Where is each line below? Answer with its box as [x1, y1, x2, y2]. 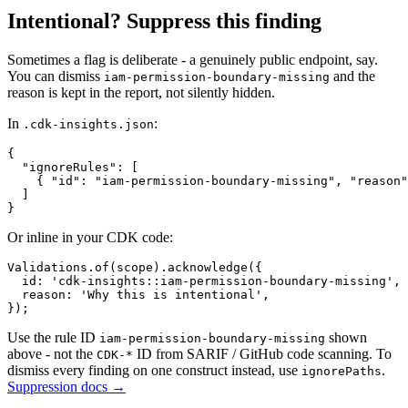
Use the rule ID [7, 330, 99, 345]
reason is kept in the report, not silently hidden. [7, 85, 275, 100]
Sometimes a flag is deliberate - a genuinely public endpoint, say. [7, 52, 378, 67]
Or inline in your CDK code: [7, 229, 173, 245]
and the [330, 68, 375, 84]
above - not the [7, 346, 97, 362]
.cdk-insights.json [23, 117, 154, 131]
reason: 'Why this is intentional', [7, 288, 270, 301]
